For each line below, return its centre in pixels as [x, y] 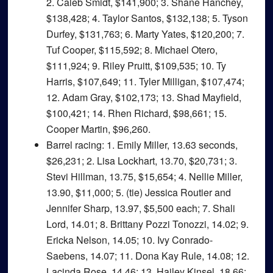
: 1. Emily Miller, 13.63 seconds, [169, 145]
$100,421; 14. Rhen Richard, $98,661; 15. [136, 113]
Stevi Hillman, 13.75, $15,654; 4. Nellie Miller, [144, 176]
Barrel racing [74, 145]
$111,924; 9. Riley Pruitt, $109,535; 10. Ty [136, 66]
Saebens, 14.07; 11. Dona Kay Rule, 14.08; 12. [147, 256]
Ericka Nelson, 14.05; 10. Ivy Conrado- [129, 240]
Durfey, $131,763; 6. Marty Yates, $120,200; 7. [145, 34]
